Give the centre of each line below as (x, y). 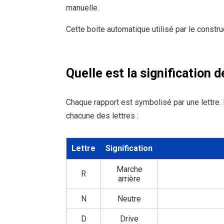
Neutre (129, 199)
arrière (129, 179)
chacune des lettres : (102, 116)
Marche (129, 169)
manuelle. (82, 8)
